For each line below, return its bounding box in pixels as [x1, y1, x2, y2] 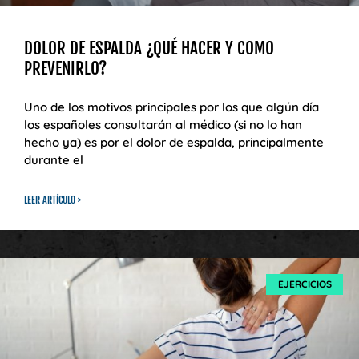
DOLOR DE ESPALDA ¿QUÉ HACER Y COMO [24, 37, 274, 58]
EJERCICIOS [277, 277, 332, 290]
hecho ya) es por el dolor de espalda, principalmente [24, 134, 324, 150]
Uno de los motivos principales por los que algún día [24, 99, 319, 115]
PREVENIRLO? [24, 57, 107, 79]
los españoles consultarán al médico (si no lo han [24, 116, 302, 132]
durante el [24, 151, 83, 167]
